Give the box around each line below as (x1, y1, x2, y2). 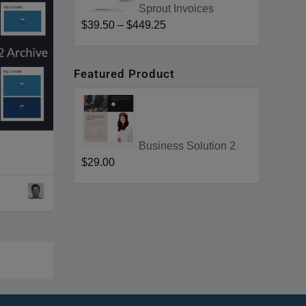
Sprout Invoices (139, 3, 214, 14)
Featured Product (74, 67, 176, 81)
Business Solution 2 (139, 140, 236, 152)
